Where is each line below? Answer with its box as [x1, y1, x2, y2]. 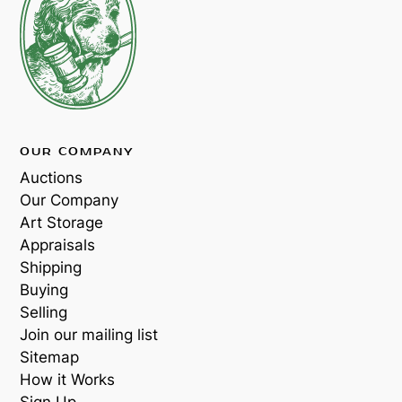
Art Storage [20, 213, 103, 232]
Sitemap [20, 347, 79, 366]
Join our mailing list [20, 325, 158, 344]
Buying [20, 280, 68, 299]
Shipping [20, 258, 82, 276]
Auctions [20, 168, 83, 187]
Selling [20, 302, 67, 321]
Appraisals [20, 235, 95, 254]
